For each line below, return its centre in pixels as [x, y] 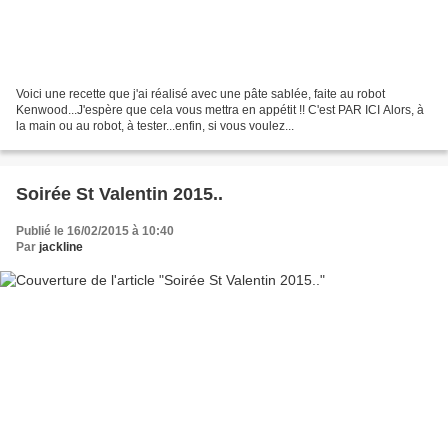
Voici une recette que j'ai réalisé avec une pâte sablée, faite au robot [200, 93]
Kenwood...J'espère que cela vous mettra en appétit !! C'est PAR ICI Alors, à [220, 109]
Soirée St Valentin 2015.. [119, 193]
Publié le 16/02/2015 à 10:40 [95, 230]
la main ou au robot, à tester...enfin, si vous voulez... [155, 125]
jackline [61, 246]
